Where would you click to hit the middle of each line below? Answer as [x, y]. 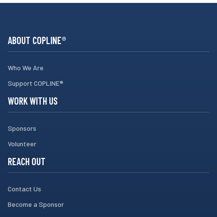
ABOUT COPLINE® [37, 40]
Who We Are [26, 68]
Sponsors [22, 128]
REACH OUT [27, 162]
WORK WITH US [33, 101]
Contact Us [24, 189]
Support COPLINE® [36, 83]
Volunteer [22, 144]
